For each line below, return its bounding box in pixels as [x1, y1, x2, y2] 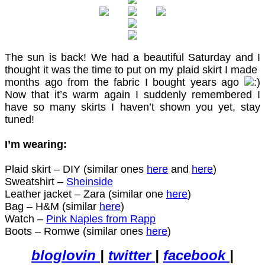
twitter [108, 247, 155, 263]
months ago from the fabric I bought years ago [5, 76, 244, 88]
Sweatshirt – [5, 175, 66, 188]
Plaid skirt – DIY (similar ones [5, 163, 147, 175]
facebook [163, 247, 230, 263]
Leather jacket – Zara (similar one [5, 188, 166, 200]
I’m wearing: [5, 138, 67, 150]
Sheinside [66, 175, 113, 188]
